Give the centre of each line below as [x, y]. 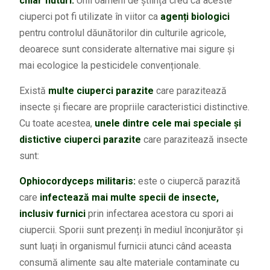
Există [32, 90]
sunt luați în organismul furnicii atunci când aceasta [125, 246]
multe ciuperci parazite [99, 90]
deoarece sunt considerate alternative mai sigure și [127, 49]
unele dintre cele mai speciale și [168, 123]
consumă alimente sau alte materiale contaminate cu [129, 262]
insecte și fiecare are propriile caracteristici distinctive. [134, 107]
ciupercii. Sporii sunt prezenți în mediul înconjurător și [131, 230]
